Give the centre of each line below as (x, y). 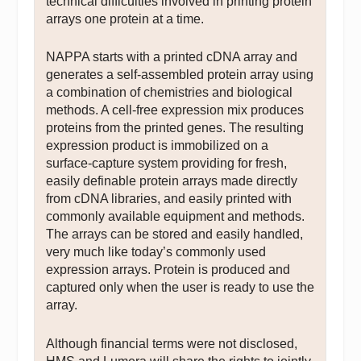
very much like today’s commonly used (156, 252)
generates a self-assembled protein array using (180, 75)
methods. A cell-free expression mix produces (175, 110)
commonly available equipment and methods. (176, 217)
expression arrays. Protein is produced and (168, 270)
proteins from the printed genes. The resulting (175, 128)
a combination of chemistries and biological (170, 93)
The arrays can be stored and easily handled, (175, 234)
